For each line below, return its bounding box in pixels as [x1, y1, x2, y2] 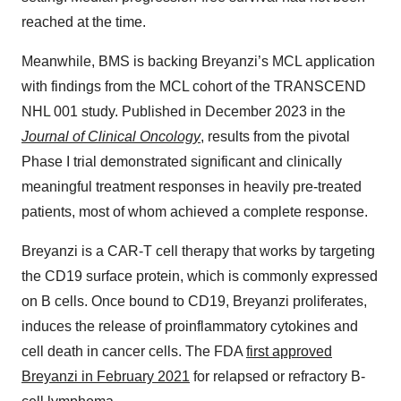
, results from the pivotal [200, 129, 350, 145]
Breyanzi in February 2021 [21, 369, 190, 385]
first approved [246, 344, 332, 360]
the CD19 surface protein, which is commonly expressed [21, 269, 378, 285]
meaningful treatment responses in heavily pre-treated [21, 179, 362, 195]
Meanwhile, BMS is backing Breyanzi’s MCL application [21, 54, 375, 70]
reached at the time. [21, 14, 146, 30]
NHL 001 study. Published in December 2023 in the [21, 104, 346, 120]
